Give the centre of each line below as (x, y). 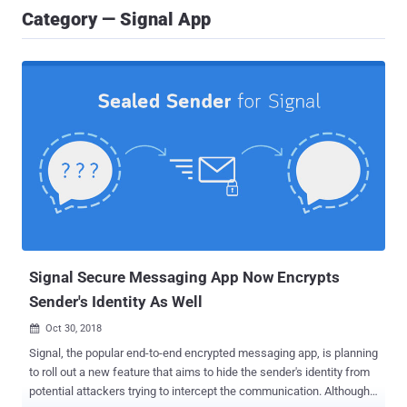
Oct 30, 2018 (74, 329)
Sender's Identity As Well (116, 302)
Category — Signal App (116, 19)
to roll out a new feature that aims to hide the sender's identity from (199, 372)
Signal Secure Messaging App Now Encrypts (184, 278)
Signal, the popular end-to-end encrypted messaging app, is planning (203, 353)
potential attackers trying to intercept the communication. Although (177, 392)
